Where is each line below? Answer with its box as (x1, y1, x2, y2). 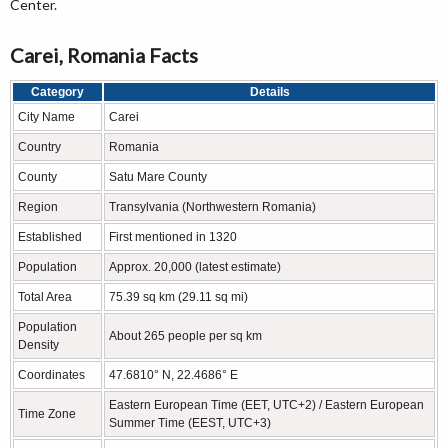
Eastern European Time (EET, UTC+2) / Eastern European (109, 398, 424, 412)
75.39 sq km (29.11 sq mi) (109, 290, 248, 304)
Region (18, 200, 58, 214)
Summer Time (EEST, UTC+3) (109, 416, 271, 430)
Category (31, 85, 84, 99)
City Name (18, 110, 75, 124)
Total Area (18, 290, 72, 304)
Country (18, 140, 61, 154)
